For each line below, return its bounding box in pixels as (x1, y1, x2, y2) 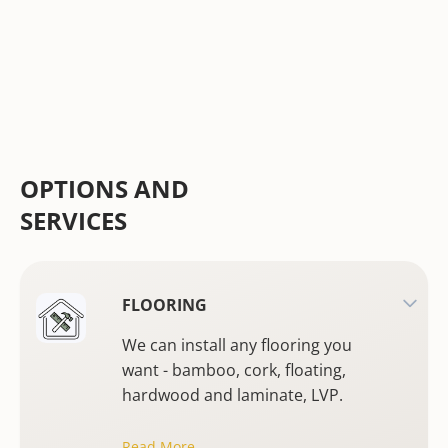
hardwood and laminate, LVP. (122, 384, 343, 406)
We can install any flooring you (122, 334, 352, 356)
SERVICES (20, 204, 127, 237)
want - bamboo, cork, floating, (122, 359, 346, 381)
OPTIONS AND (20, 172, 189, 205)
